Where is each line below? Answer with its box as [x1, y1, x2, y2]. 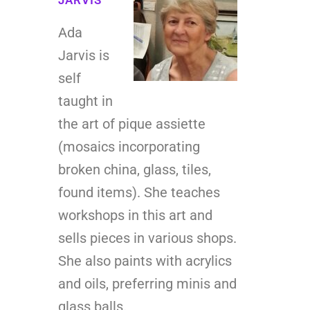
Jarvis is [58, 46, 109, 64]
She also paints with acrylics [58, 252, 232, 269]
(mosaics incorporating [58, 138, 200, 155]
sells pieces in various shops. [58, 229, 237, 246]
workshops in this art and [58, 206, 212, 224]
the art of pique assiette [58, 115, 206, 132]
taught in [58, 92, 113, 109]
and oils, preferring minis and [58, 275, 237, 292]
